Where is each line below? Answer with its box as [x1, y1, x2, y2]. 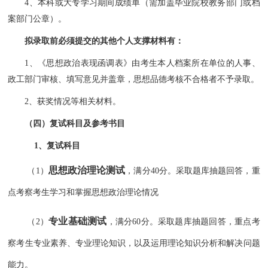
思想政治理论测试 [48, 165, 126, 175]
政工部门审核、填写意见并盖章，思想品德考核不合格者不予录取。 [8, 74, 260, 84]
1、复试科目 [34, 141, 81, 150]
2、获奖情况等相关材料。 [25, 96, 121, 106]
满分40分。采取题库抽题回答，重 [133, 166, 260, 175]
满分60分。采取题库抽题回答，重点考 [115, 217, 260, 227]
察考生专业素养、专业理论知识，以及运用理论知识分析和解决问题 [8, 239, 260, 248]
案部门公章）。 [8, 14, 67, 23]
